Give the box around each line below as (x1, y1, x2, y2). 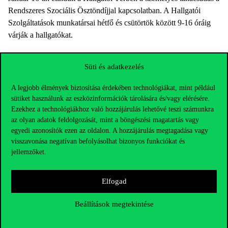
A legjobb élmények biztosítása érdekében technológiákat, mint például (11, 83, 215, 92)
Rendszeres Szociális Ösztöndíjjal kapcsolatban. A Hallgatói (8, 6, 201, 15)
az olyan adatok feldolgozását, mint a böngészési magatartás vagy (11, 116, 199, 124)
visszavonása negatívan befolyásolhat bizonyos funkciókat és (11, 137, 185, 145)
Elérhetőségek (8, 184, 67, 196)
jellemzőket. (11, 148, 46, 156)
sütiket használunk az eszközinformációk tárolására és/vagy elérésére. (11, 94, 210, 102)
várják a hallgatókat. (8, 31, 73, 40)
